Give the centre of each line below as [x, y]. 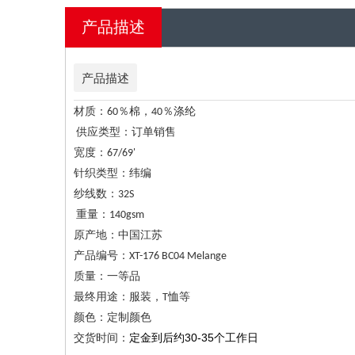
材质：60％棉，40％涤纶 [135, 112]
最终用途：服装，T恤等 [133, 298]
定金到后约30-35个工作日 [194, 338]
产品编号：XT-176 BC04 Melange [151, 256]
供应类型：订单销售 [126, 133]
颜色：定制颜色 [113, 318]
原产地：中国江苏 [119, 236]
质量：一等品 [107, 277]
